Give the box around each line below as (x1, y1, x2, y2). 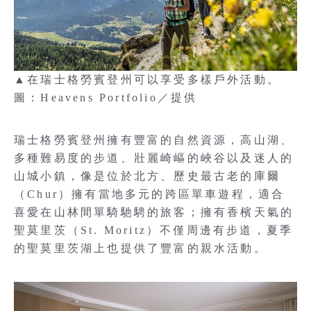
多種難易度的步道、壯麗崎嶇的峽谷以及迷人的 (14, 152, 294, 165)
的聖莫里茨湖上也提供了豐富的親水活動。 (14, 242, 267, 255)
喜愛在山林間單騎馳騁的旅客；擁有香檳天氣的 (14, 206, 294, 219)
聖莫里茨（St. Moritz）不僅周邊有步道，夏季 (14, 224, 294, 237)
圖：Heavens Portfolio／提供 (14, 92, 198, 104)
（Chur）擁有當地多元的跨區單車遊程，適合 (14, 188, 285, 201)
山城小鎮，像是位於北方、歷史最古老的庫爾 (14, 170, 281, 183)
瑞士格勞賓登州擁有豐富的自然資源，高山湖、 (14, 134, 294, 146)
